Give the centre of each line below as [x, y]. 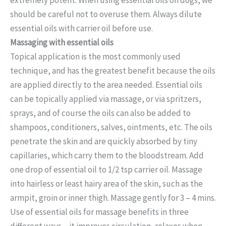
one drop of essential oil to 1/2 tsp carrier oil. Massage [106, 169]
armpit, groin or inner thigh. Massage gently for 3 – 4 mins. [113, 197]
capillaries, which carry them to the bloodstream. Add [107, 155]
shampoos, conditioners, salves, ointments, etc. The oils [111, 127]
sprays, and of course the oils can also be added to [100, 113]
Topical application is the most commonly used [95, 56]
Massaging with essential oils [62, 42]
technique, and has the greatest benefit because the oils [113, 70]
